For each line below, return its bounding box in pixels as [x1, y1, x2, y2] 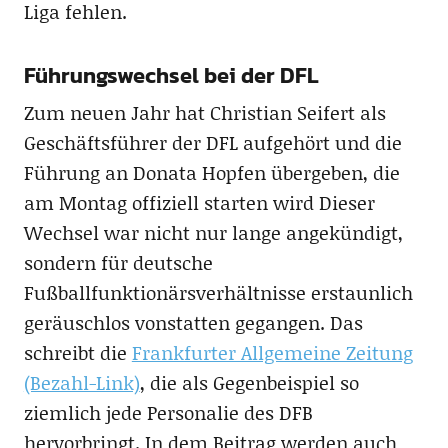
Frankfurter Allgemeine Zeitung [131, 338, 413, 366]
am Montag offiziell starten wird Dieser [23, 188, 375, 216]
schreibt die [23, 338, 132, 366]
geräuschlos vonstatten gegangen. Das [23, 308, 363, 336]
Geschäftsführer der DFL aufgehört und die [23, 128, 402, 156]
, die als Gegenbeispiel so [139, 368, 359, 396]
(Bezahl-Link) [23, 368, 140, 396]
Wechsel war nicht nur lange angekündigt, [23, 218, 403, 246]
